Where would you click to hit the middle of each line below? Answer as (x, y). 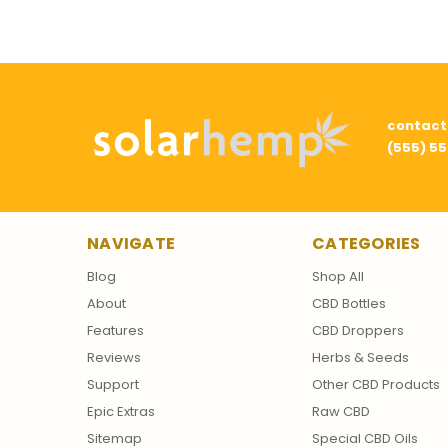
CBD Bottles (349, 303)
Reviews (114, 357)
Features (115, 330)
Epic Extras (121, 411)
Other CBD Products (376, 384)
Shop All (338, 276)
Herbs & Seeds (360, 357)
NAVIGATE (131, 243)
